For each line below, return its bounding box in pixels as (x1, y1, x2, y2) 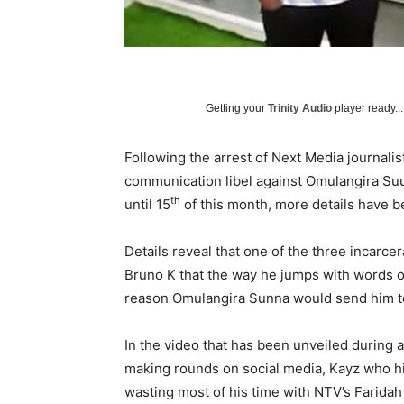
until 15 (124, 196, 170, 214)
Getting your (206, 102, 268, 115)
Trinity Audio (268, 102, 332, 115)
